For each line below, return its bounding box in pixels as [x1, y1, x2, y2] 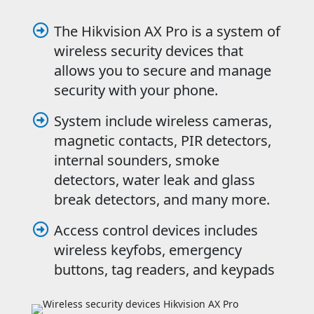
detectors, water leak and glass [53, 170, 255, 190]
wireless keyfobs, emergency [53, 240, 242, 260]
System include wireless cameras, [53, 111, 272, 131]
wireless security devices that [53, 41, 243, 61]
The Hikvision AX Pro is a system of [53, 22, 280, 41]
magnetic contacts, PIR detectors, [53, 131, 271, 151]
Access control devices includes [53, 221, 258, 240]
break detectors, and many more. [53, 190, 270, 210]
